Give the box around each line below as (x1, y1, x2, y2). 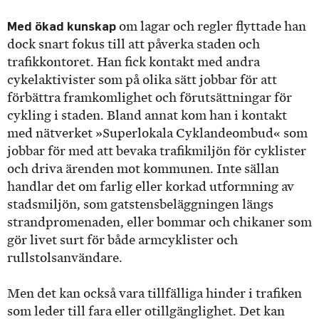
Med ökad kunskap (7, 18, 116, 33)
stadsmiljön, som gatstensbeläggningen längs (7, 197, 273, 211)
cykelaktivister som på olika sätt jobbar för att (7, 72, 277, 87)
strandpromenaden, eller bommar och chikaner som (7, 214, 312, 229)
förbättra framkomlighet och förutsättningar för (7, 90, 292, 105)
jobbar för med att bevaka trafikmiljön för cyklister (7, 143, 306, 158)
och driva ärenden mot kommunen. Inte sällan (7, 161, 279, 176)
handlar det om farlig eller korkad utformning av (7, 179, 294, 194)
